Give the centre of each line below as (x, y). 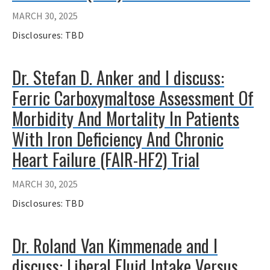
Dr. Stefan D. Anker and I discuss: (118, 77)
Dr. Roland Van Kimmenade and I (115, 245)
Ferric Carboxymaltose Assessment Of (133, 98)
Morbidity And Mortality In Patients (126, 118)
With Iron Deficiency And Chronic (118, 139)
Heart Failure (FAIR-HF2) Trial (106, 159)
